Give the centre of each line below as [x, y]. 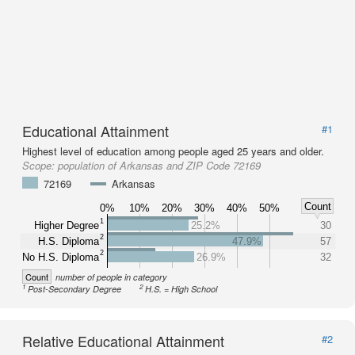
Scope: [40, 165]
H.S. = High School [181, 289]
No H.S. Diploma [61, 257]
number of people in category [111, 277]
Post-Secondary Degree [75, 289]
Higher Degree [67, 225]
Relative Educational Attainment [123, 341]
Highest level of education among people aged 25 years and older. [173, 151]
